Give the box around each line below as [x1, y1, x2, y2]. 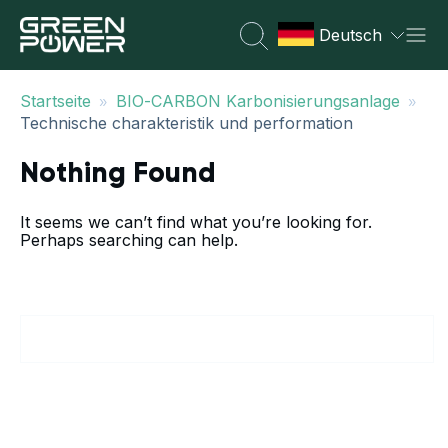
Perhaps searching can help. [20, 230, 238, 250]
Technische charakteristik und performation [20, 113, 353, 133]
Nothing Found [20, 160, 216, 188]
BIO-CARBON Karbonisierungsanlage [116, 91, 400, 111]
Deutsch [319, 25, 382, 45]
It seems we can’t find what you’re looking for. [20, 212, 372, 232]
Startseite [20, 91, 91, 111]
